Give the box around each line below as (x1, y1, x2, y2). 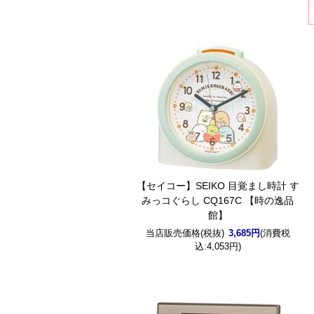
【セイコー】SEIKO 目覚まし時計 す (136, 180, 299, 191)
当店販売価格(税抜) (145, 228, 224, 238)
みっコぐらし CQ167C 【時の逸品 (142, 195, 294, 206)
